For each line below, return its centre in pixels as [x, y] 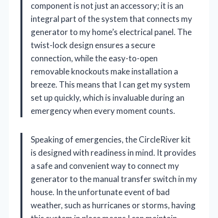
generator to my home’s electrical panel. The [111, 32]
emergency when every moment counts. [103, 110]
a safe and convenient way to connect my [105, 165]
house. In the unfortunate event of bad [100, 192]
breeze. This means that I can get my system [110, 84]
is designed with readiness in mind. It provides [113, 152]
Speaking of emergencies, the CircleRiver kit [111, 139]
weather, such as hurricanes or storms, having [113, 205]
